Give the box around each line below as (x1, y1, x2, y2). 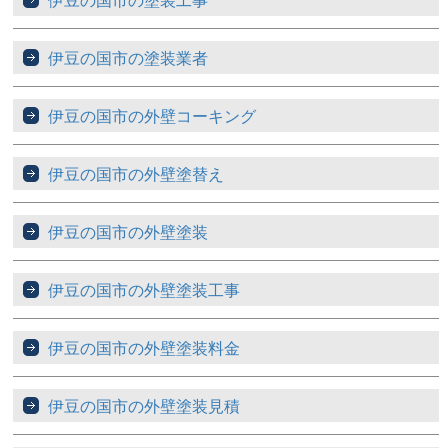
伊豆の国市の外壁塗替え (48, 162, 225, 186)
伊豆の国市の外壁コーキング (48, 104, 257, 128)
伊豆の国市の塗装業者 (48, 46, 209, 70)
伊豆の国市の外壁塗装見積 (48, 394, 241, 418)
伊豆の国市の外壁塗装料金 (48, 336, 241, 360)
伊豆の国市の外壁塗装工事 (48, 278, 241, 302)
